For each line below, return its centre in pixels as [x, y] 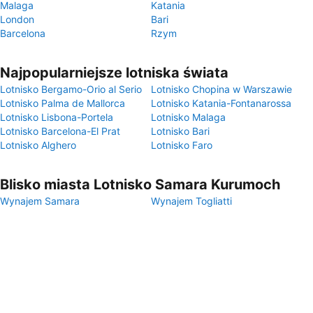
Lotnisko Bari [180, 131]
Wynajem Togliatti [191, 201]
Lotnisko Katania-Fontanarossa [221, 103]
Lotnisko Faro [182, 145]
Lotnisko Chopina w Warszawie [221, 89]
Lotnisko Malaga [188, 117]
